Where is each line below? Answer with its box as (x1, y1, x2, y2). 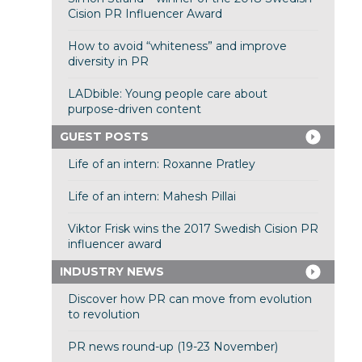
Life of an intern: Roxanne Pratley (67, 157, 255, 172)
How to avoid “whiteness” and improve (67, 39, 287, 54)
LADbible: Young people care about (67, 86, 267, 102)
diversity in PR (67, 54, 149, 69)
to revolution (67, 307, 140, 322)
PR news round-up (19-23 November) (67, 339, 278, 355)
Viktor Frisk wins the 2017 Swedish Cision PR (67, 221, 318, 237)
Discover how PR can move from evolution (67, 292, 312, 307)
